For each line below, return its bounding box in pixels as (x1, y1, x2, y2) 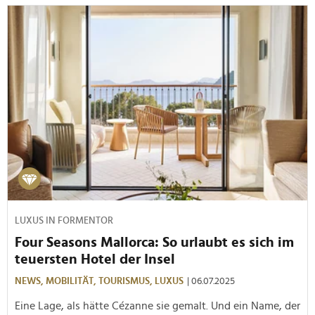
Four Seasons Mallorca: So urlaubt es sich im (15, 235, 294, 250)
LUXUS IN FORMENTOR (15, 215, 113, 226)
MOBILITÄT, (46, 276, 98, 286)
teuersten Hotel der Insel (15, 252, 175, 266)
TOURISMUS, (98, 276, 155, 286)
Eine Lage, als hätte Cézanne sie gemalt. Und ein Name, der (15, 300, 300, 311)
